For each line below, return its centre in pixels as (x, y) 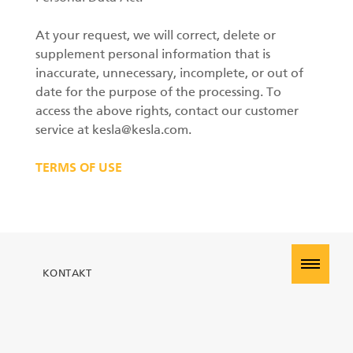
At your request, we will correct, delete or (156, 36)
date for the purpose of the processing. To (158, 93)
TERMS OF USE (79, 169)
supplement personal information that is (153, 55)
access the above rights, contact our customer (167, 112)
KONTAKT (67, 274)
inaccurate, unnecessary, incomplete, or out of (169, 74)
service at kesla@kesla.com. (113, 131)
